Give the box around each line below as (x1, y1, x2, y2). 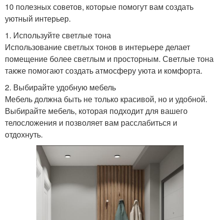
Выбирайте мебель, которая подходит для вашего (5, 105, 188, 117)
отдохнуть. (5, 129, 43, 140)
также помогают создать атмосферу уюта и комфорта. (5, 65, 202, 77)
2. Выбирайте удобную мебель (5, 82, 116, 93)
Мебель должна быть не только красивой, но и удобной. (5, 93, 207, 105)
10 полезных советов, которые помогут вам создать (5, 1, 193, 13)
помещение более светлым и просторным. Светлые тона (5, 53, 214, 65)
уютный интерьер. (5, 13, 71, 25)
